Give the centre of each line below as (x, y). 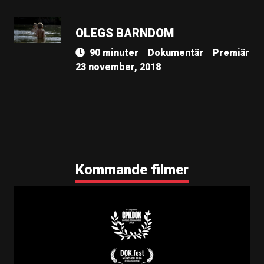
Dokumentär (176, 53)
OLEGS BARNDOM (125, 33)
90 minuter (114, 53)
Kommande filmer (132, 170)
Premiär (231, 53)
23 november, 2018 (118, 67)
